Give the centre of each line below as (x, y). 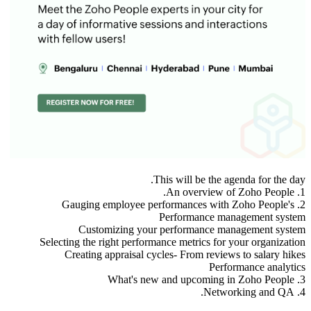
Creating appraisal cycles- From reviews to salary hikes (185, 254)
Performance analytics (257, 267)
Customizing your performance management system (192, 229)
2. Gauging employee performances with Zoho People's (178, 204)
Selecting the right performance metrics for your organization (173, 242)
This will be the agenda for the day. (229, 179)
